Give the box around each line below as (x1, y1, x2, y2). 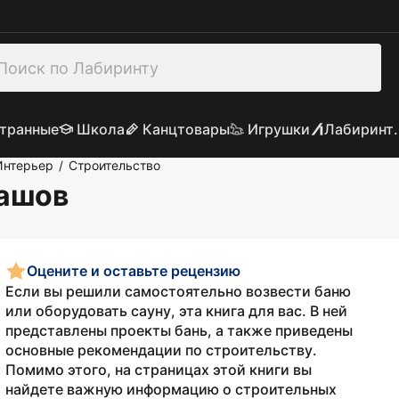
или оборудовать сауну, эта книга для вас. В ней (5, 302, 347, 320)
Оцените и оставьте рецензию (27, 261, 240, 280)
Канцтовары (142, 120, 230, 138)
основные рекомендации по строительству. (5, 341, 317, 359)
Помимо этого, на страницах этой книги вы (5, 361, 312, 379)
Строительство (69, 158, 160, 173)
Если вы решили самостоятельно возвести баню (5, 282, 351, 300)
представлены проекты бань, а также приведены (5, 322, 353, 339)
